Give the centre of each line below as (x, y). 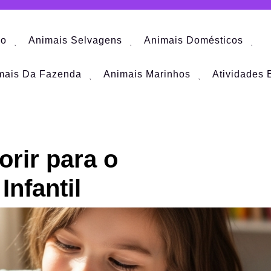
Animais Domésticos (194, 41)
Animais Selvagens (75, 41)
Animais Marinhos (147, 74)
